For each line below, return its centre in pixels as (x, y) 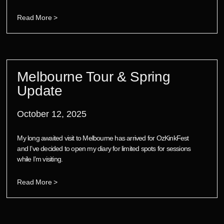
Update (40, 90)
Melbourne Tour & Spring (94, 76)
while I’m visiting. (40, 159)
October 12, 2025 (52, 114)
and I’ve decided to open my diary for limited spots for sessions (104, 148)
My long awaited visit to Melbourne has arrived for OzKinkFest (103, 138)
